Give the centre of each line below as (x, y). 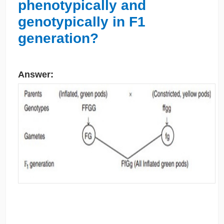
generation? (58, 38)
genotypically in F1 (81, 21)
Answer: (35, 75)
